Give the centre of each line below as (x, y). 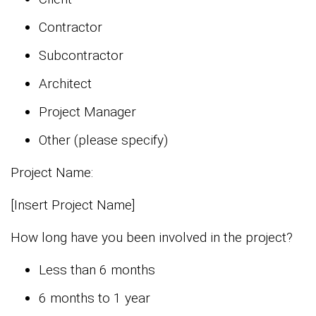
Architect (65, 84)
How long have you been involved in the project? (152, 238)
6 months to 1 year (95, 298)
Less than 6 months (97, 270)
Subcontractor (81, 56)
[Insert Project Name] (73, 205)
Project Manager (87, 112)
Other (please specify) (103, 140)
